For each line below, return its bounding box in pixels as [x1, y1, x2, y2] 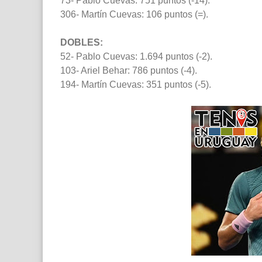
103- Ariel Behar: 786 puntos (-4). [60, 65, 197, 76]
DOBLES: [60, 37, 103, 48]
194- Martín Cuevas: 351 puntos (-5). [60, 80, 211, 90]
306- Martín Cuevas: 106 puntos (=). [60, 9, 208, 20]
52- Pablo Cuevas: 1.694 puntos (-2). [60, 51, 212, 62]
